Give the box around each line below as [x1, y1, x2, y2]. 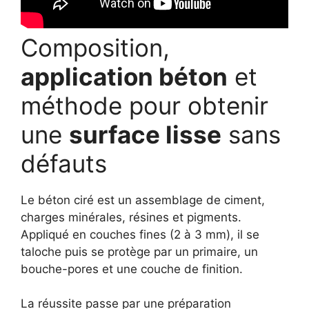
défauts [21, 148, 107, 178]
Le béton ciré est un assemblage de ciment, [21, 192, 265, 207]
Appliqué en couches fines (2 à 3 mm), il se [21, 227, 259, 241]
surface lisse [69, 119, 221, 149]
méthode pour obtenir [21, 90, 268, 120]
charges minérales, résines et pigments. [21, 210, 241, 224]
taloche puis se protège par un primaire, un [21, 244, 258, 259]
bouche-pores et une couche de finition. [21, 261, 243, 276]
